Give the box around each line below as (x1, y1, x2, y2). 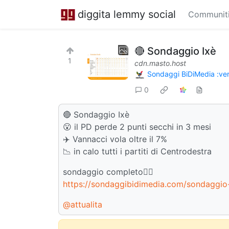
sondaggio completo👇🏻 (63, 166, 153, 177)
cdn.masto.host (134, 59, 186, 67)
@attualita (63, 199, 102, 210)
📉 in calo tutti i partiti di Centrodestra (63, 146, 212, 156)
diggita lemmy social (78, 8, 176, 20)
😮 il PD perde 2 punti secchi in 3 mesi (63, 121, 211, 132)
